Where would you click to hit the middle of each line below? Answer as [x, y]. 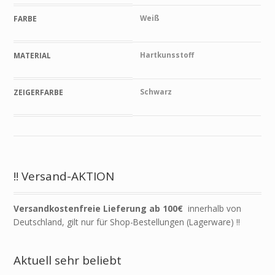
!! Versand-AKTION [64, 176]
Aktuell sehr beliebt [68, 260]
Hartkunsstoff [167, 55]
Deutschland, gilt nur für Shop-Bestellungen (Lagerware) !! [127, 222]
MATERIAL [33, 56]
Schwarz [156, 92]
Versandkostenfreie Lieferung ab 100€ [100, 209]
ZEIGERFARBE [39, 92]
